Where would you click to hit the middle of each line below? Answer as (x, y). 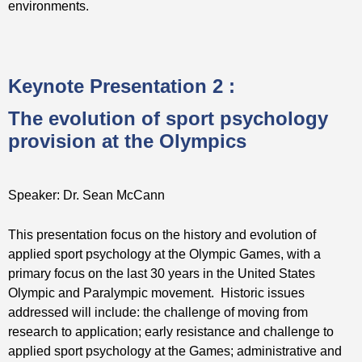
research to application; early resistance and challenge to (171, 331)
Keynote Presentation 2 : (122, 86)
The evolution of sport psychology (168, 118)
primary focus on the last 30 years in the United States (162, 273)
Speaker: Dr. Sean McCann (86, 195)
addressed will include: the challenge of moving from (158, 312)
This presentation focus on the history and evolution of (162, 234)
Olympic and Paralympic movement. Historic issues (156, 293)
